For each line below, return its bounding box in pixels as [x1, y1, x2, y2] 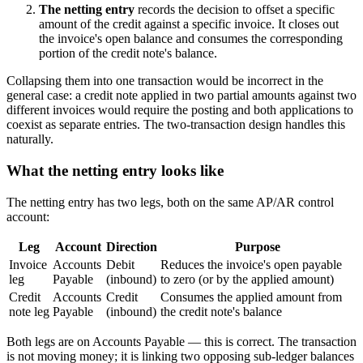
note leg [9, 304, 49, 318]
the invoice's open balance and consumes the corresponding [39, 32, 343, 46]
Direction [106, 239, 157, 254]
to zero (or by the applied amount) [160, 271, 334, 286]
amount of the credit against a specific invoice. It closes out [39, 17, 339, 32]
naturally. [6, 132, 53, 147]
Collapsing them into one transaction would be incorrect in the [6, 74, 323, 88]
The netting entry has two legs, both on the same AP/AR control [6, 194, 334, 209]
